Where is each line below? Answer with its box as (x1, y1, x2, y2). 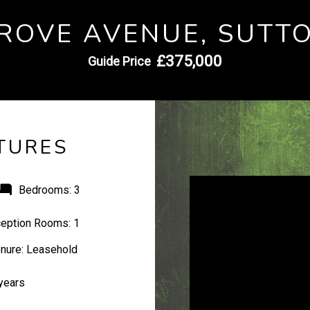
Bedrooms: (19, 183, 72, 197)
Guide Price (88, 54, 151, 69)
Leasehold (24, 243, 78, 256)
